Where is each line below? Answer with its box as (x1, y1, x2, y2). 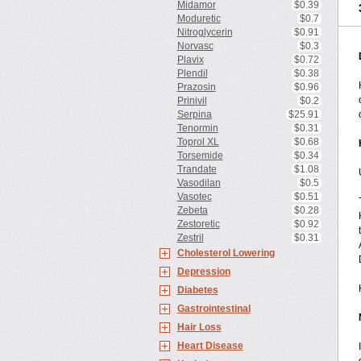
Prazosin (176, 81, 216, 93)
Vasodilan (176, 177, 221, 189)
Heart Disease (176, 340, 243, 351)
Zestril (176, 232, 204, 243)
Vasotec (176, 191, 212, 202)
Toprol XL (176, 136, 219, 147)
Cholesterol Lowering (176, 247, 275, 259)
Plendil (176, 68, 208, 79)
